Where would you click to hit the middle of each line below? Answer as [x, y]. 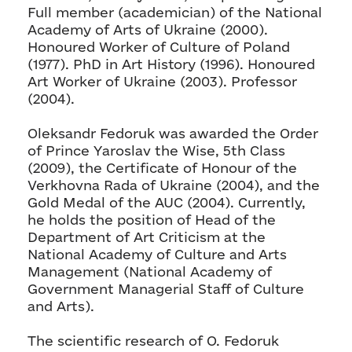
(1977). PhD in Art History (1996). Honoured [171, 64]
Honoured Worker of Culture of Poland [159, 47]
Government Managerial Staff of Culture [166, 289]
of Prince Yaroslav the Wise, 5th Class [156, 151]
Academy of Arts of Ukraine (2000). [148, 30]
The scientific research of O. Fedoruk [153, 341]
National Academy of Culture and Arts [157, 255]
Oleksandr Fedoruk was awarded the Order [173, 134]
